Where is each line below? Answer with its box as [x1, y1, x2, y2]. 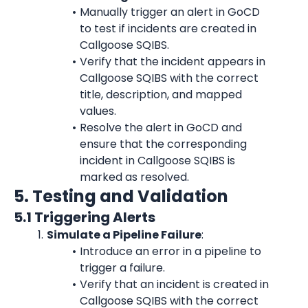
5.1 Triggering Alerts [14, 208, 155, 227]
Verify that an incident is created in [79, 276, 269, 292]
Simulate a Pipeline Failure [46, 227, 201, 243]
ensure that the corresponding [80, 136, 247, 152]
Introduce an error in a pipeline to [79, 243, 261, 259]
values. [80, 103, 116, 119]
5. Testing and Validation [14, 185, 228, 208]
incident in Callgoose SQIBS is [80, 153, 235, 168]
